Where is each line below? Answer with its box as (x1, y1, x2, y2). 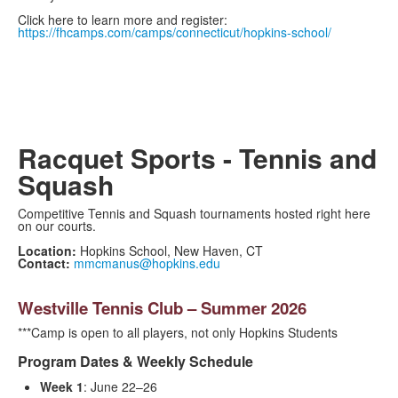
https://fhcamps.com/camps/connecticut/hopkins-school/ (18, 23, 331, 42)
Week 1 (40, 378, 84, 396)
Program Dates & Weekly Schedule (18, 351, 253, 372)
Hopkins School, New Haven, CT (80, 242, 263, 260)
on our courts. (18, 217, 96, 235)
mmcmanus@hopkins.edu (74, 254, 220, 273)
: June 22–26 (84, 378, 157, 396)
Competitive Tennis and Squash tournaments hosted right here (18, 204, 370, 223)
